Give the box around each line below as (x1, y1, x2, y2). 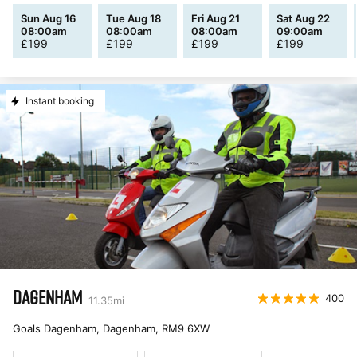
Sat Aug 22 (277, 12, 330, 25)
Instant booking (25, 95, 94, 107)
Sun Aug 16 (21, 12, 76, 25)
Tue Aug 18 (106, 12, 161, 25)
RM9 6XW (162, 322, 210, 335)
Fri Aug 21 (191, 12, 240, 25)
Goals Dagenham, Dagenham (13, 322, 155, 335)
